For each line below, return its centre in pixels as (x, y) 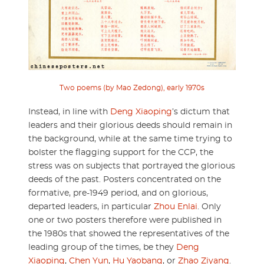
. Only (209, 207)
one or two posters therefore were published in (125, 220)
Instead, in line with (69, 112)
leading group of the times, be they (102, 247)
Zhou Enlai (176, 207)
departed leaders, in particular (91, 207)
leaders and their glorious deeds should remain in (130, 125)
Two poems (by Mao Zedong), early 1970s (132, 88)
